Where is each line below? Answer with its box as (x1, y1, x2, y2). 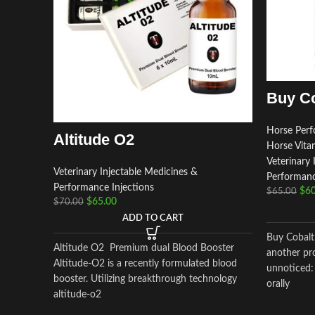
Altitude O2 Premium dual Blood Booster (53, 243, 234, 253)
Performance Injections (53, 183, 154, 193)
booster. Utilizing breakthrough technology (53, 274, 237, 284)
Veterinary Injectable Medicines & (53, 167, 198, 177)
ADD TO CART (122, 214, 184, 223)
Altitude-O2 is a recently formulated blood (53, 259, 237, 269)
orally (266, 279, 290, 289)
